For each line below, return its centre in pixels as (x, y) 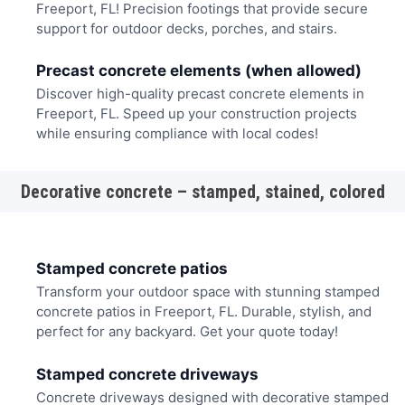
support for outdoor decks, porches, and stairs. (186, 28)
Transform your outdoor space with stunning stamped (207, 292)
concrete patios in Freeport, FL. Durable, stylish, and (203, 312)
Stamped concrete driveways (147, 374)
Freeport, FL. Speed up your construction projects (196, 114)
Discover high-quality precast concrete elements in (200, 94)
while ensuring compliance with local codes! (177, 134)
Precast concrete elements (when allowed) (198, 71)
